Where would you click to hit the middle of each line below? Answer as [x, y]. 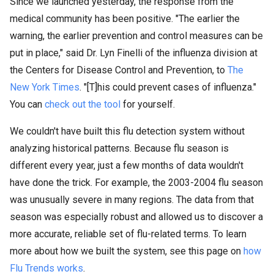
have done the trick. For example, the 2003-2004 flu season [136, 183]
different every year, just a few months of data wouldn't [127, 165]
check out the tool [83, 104]
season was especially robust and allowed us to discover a [136, 217]
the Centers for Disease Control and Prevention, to [119, 70]
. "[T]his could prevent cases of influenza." [168, 87]
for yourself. [148, 104]
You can [27, 104]
